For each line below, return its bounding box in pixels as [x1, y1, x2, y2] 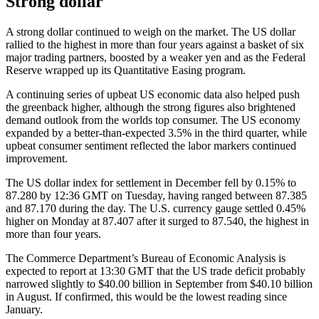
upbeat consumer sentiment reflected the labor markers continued [6, 139, 296, 152]
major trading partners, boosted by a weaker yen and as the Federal [6, 51, 305, 63]
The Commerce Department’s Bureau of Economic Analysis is [6, 251, 286, 264]
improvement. [6, 152, 68, 164]
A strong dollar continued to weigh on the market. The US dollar [6, 25, 296, 38]
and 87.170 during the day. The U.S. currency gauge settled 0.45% [6, 202, 305, 214]
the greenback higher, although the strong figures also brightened [6, 100, 296, 113]
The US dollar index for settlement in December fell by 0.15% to [6, 176, 296, 189]
